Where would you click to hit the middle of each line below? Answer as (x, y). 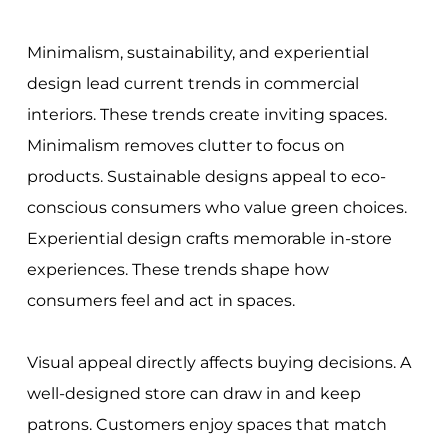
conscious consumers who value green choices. (216, 207)
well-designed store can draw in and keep (193, 393)
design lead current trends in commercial (192, 83)
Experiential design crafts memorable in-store (209, 238)
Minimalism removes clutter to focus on (185, 145)
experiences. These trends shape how (177, 269)
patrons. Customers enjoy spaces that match (206, 424)
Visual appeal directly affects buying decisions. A (218, 362)
